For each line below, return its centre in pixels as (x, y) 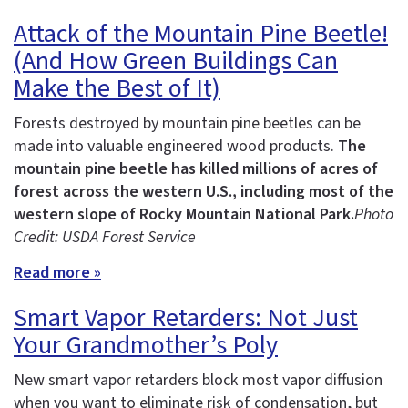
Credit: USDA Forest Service (105, 237)
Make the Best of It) (117, 88)
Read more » (57, 273)
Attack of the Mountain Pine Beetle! (201, 33)
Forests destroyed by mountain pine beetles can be (187, 123)
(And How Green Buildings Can (176, 61)
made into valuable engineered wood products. (176, 146)
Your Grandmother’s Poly (146, 346)
